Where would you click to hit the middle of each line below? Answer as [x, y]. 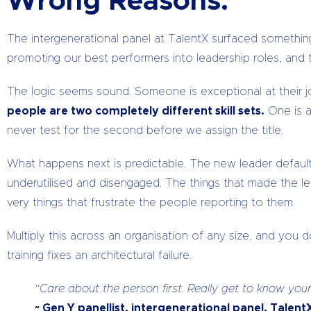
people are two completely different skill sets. [136, 111]
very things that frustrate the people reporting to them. [151, 203]
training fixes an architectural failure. [99, 255]
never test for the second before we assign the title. [145, 131]
